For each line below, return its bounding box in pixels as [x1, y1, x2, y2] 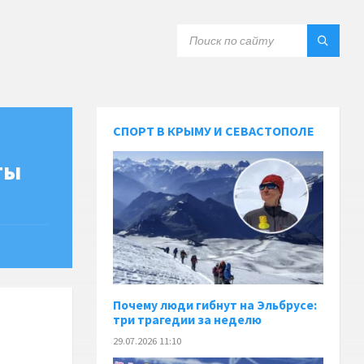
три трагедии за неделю [113, 311, 262, 327]
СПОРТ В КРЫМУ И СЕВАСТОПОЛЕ [113, 123, 315, 139]
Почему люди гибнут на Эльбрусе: [113, 297, 318, 313]
